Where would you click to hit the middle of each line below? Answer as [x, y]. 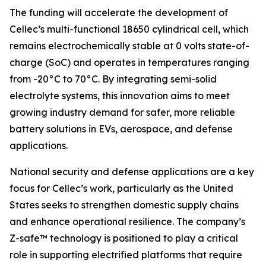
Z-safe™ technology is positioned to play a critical [124, 238]
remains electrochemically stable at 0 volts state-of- [129, 46]
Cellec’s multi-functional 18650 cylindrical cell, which [129, 29]
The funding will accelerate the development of [119, 12]
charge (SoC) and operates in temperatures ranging [129, 62]
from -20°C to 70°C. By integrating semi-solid [113, 79]
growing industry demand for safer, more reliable [122, 112]
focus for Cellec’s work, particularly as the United [121, 188]
